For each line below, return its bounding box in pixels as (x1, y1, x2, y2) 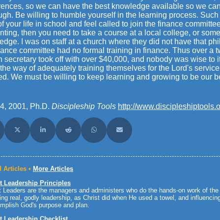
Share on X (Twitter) (16, 129, 71, 137)
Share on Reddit (67, 129, 112, 137)
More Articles (33, 165, 73, 173)
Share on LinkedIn (42, 129, 92, 137)
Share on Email (118, 129, 161, 137)
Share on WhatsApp (93, 129, 149, 137)
